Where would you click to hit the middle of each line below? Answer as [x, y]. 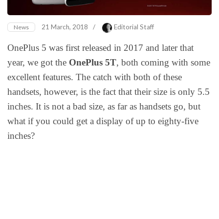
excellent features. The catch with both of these [95, 77]
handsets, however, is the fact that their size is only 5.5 [109, 91]
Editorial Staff [134, 27]
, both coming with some [163, 62]
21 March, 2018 [65, 27]
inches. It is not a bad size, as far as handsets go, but [104, 106]
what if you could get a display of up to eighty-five [103, 121]
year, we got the [38, 62]
